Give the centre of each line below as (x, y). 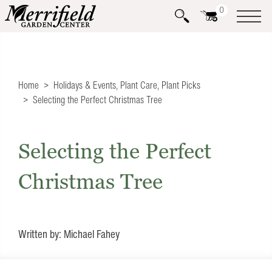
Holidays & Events (85, 85)
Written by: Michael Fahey (69, 234)
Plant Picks (181, 85)
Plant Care (139, 85)
